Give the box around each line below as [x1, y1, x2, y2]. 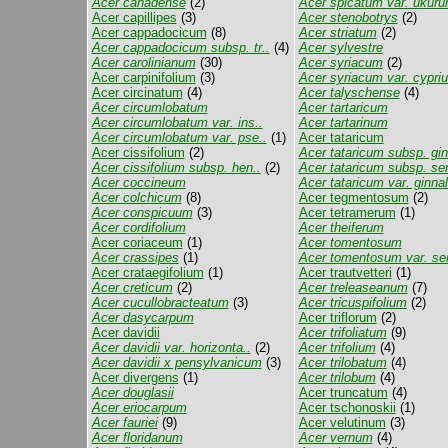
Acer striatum [298, 25, 377, 40]
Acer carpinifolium [91, 70, 196, 85]
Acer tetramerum [298, 205, 396, 220]
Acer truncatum [298, 385, 388, 400]
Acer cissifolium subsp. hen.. [91, 160, 261, 175]
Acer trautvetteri [298, 265, 392, 280]
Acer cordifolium [91, 220, 186, 235]
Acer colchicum [91, 190, 182, 205]
